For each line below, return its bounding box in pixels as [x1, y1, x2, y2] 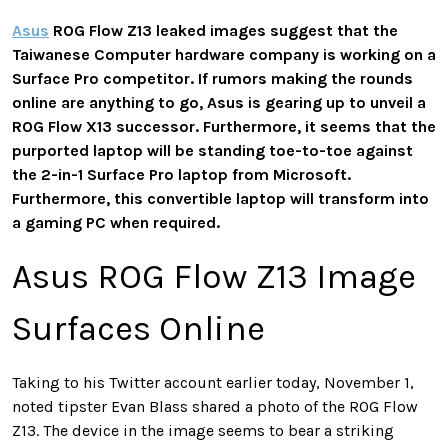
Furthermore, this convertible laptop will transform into [12, 188, 429, 208]
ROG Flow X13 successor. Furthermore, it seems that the [12, 116, 436, 136]
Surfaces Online [12, 307, 265, 349]
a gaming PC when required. [12, 212, 220, 232]
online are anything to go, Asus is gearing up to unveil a [12, 92, 426, 112]
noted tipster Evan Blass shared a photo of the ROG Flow [12, 396, 418, 416]
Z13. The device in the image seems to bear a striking [12, 420, 394, 440]
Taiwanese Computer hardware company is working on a [12, 44, 436, 64]
